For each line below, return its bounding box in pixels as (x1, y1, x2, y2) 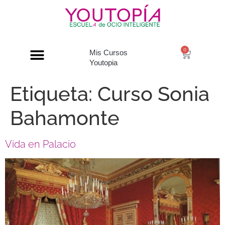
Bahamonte (10, 106, 120, 130)
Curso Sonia (97, 82, 209, 106)
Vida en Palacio (5, 138, 76, 151)
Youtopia (89, 58, 118, 67)
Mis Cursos (89, 48, 128, 57)
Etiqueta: (10, 82, 97, 106)
